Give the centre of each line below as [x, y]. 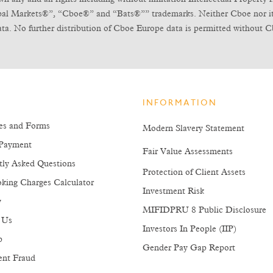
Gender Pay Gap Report [189, 248]
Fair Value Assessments [188, 152]
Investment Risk [173, 191]
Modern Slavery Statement [193, 129]
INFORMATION [180, 104]
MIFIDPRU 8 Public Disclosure [204, 210]
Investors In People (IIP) [190, 229]
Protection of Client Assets [194, 172]
